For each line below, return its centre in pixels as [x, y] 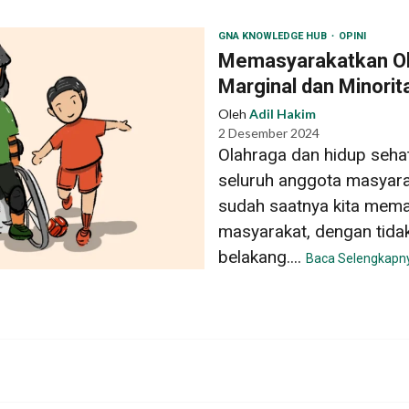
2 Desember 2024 [269, 132]
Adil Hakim [283, 113]
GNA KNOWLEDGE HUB [274, 36]
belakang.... [262, 257]
